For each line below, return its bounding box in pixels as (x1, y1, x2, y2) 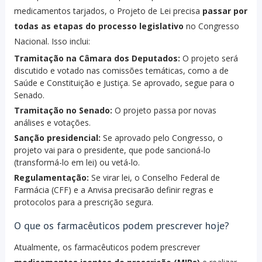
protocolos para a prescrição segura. (13, 196, 153, 208)
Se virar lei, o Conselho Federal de (88, 172, 220, 184)
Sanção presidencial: (13, 132, 101, 144)
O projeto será (180, 53, 238, 64)
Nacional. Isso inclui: (13, 36, 90, 47)
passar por (202, 5, 247, 17)
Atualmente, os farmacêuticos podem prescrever (13, 242, 200, 253)
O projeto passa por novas (112, 105, 216, 116)
